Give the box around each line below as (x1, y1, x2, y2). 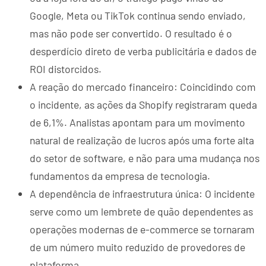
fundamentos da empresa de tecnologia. (30, 169, 210, 183)
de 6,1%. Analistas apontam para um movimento (30, 116, 245, 129)
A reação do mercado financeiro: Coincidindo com (30, 80, 256, 94)
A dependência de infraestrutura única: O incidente (30, 187, 255, 201)
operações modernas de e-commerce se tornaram (30, 223, 255, 236)
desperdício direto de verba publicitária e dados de (30, 45, 256, 58)
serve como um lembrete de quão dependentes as (30, 205, 253, 218)
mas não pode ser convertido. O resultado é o (30, 27, 232, 40)
